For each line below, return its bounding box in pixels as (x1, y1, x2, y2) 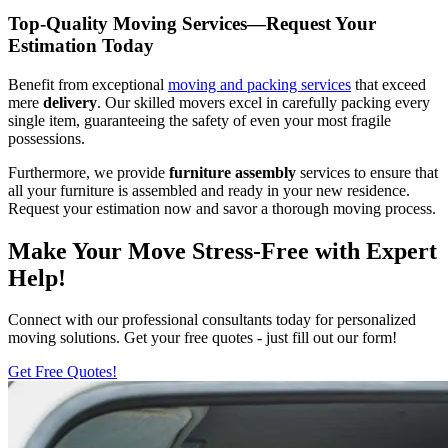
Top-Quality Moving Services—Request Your (8, 12, 376, 34)
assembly (235, 163, 300, 181)
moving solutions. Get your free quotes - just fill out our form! (8, 329, 397, 347)
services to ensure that (300, 163, 438, 181)
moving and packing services (168, 75, 351, 93)
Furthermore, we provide (8, 163, 169, 181)
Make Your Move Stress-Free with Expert (8, 237, 437, 264)
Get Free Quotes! (8, 363, 117, 381)
